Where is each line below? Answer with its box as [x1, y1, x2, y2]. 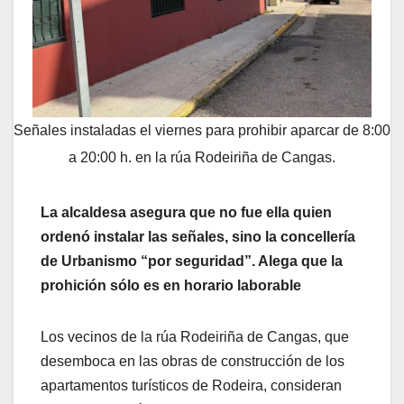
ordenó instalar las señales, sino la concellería [41, 229, 355, 245]
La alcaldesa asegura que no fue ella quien [41, 205, 332, 221]
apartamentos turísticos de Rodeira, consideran [41, 378, 342, 394]
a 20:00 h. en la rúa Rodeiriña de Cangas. [69, 149, 335, 165]
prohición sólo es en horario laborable [41, 278, 301, 294]
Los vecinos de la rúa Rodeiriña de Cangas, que [41, 329, 349, 345]
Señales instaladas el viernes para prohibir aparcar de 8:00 [14, 122, 390, 138]
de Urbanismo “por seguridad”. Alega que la [41, 253, 343, 270]
